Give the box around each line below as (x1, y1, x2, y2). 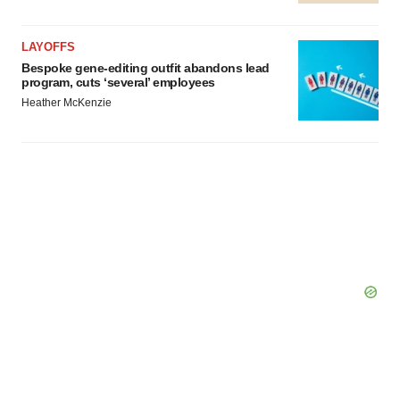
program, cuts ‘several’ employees (21, 75, 215, 89)
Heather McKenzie (21, 96, 112, 109)
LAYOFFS (21, 40, 75, 54)
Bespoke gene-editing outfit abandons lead (21, 61, 270, 75)
